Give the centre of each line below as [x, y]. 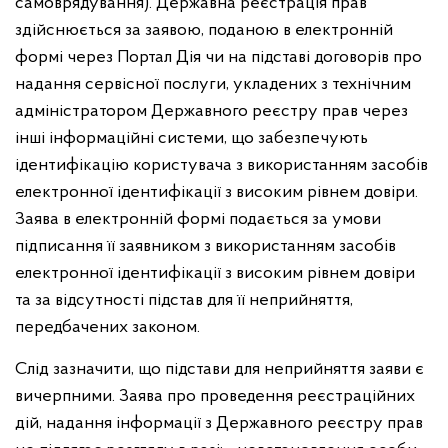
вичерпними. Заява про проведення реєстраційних [215, 396]
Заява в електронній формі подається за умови [198, 219]
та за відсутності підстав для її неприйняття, [184, 300]
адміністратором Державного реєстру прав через [211, 111]
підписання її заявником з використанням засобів [205, 246]
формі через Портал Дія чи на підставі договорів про [218, 57]
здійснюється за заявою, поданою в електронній [204, 30]
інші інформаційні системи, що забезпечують [191, 138]
